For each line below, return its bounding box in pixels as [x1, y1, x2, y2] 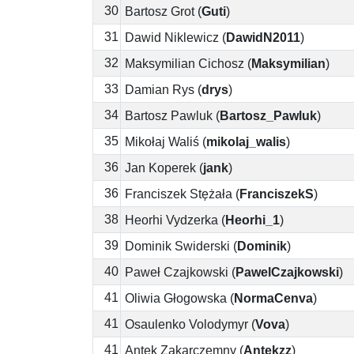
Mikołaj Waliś [125, 134, 199, 149]
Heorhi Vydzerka [125, 213, 218, 227]
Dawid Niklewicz [125, 30, 219, 44]
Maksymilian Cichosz [125, 56, 244, 70]
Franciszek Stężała [125, 186, 232, 201]
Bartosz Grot [125, 4, 194, 18]
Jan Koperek [125, 160, 196, 175]
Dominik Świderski [125, 239, 230, 253]
